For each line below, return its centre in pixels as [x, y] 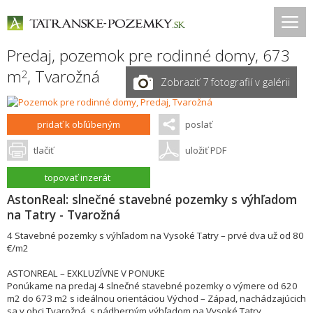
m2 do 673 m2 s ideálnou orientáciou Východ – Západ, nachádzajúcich [156, 298]
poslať [198, 124]
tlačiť [44, 150]
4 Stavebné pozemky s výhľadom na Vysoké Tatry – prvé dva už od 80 [155, 235]
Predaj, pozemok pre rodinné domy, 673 [148, 56]
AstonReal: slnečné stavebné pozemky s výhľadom [152, 199]
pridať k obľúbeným [79, 124]
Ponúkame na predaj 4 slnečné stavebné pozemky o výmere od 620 [152, 286]
